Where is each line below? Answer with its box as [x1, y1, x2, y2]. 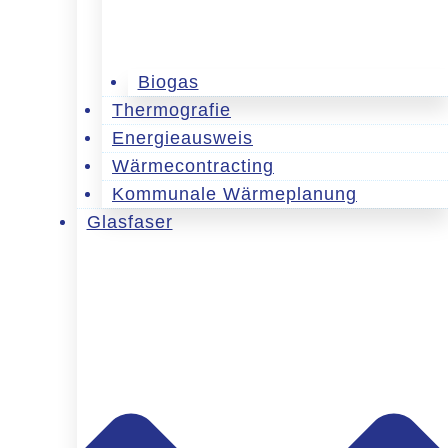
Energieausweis [112, 128, 253, 149]
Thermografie [112, 100, 231, 121]
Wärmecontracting [112, 156, 274, 177]
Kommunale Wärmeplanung [112, 184, 357, 205]
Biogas [137, 72, 199, 93]
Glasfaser [86, 212, 173, 233]
